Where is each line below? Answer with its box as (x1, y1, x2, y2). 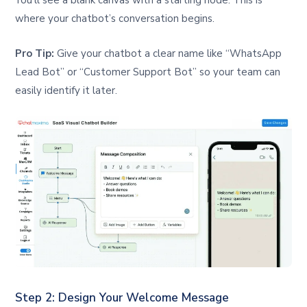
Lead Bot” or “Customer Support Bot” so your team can (15, 65, 281, 79)
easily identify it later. (15, 84, 118, 98)
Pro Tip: (15, 47, 55, 61)
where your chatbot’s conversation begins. (15, 12, 215, 26)
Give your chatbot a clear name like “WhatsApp (54, 47, 282, 61)
